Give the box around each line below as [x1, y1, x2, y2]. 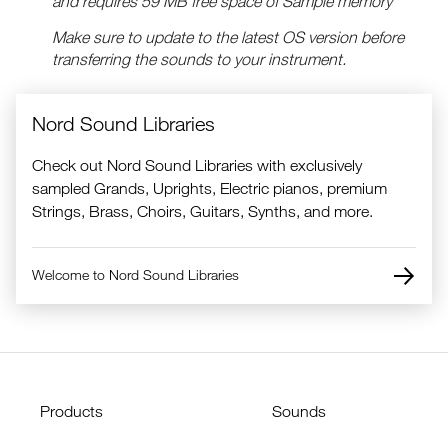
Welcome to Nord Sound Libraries [32, 266, 239, 284]
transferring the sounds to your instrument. [52, 49, 346, 68]
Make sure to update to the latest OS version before [52, 27, 404, 46]
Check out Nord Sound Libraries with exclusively [32, 155, 362, 174]
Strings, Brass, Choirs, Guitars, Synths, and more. [32, 201, 373, 220]
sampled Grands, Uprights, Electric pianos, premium [32, 178, 387, 197]
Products [40, 401, 103, 420]
